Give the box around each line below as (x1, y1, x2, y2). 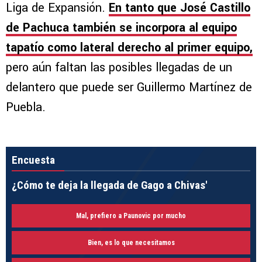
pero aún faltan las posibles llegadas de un (6, 59, 232, 77)
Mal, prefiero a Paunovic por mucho (76, 212, 186, 220)
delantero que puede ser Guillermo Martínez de (6, 79, 252, 96)
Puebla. (6, 99, 46, 116)
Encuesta (12, 153, 55, 167)
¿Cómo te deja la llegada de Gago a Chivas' (12, 178, 207, 192)
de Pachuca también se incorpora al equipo (6, 19, 237, 37)
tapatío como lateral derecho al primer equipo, (6, 39, 253, 57)
